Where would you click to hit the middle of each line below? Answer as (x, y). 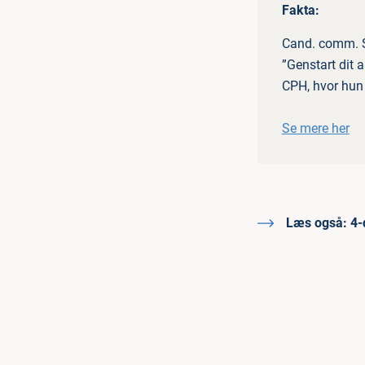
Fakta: (300, 10)
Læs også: (316, 223)
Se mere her (315, 128)
